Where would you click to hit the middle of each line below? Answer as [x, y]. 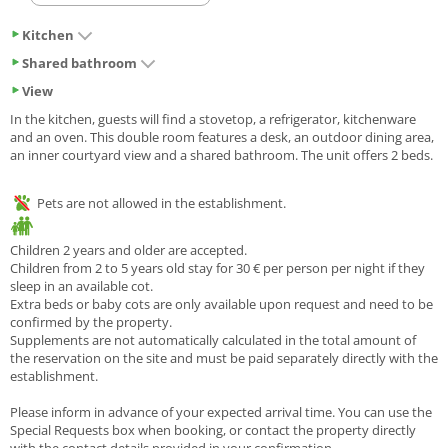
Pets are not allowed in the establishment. [160, 203]
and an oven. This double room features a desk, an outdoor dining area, [222, 137]
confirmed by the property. [91, 321]
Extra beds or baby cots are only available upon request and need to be [221, 303]
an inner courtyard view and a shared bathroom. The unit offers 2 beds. [221, 155]
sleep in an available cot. [81, 285]
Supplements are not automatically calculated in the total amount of [213, 339]
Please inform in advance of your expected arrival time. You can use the [221, 411]
